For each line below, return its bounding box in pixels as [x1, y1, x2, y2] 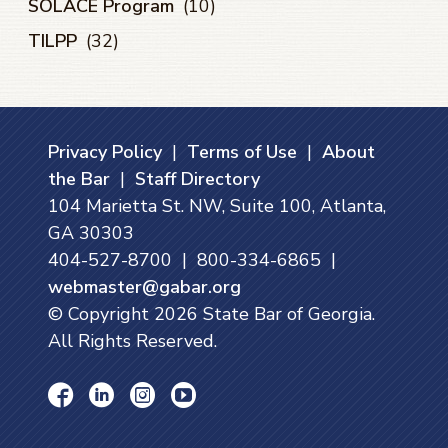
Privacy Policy [48, 139, 162, 164]
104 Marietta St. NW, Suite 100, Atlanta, [48, 193, 386, 218]
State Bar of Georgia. [198, 301, 375, 326]
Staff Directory [135, 166, 260, 191]
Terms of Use [187, 139, 297, 164]
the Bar [48, 166, 110, 191]
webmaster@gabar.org [48, 274, 241, 299]
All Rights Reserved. [48, 328, 217, 353]
